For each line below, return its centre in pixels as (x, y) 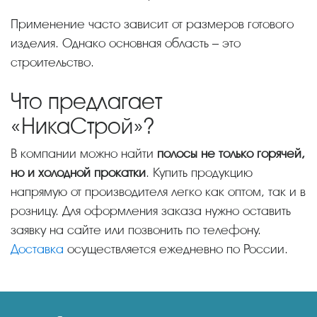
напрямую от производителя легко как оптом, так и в (158, 191)
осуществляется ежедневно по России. (176, 249)
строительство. (52, 62)
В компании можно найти (85, 153)
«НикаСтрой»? (82, 126)
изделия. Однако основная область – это (126, 43)
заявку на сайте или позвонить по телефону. (136, 230)
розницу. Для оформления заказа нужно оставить (151, 211)
